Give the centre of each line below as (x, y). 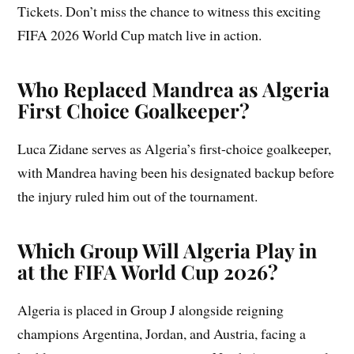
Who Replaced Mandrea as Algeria (174, 89)
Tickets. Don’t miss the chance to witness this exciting (169, 11)
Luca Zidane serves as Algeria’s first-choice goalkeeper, (175, 149)
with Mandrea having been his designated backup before (176, 173)
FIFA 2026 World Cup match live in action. (140, 35)
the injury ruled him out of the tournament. (138, 196)
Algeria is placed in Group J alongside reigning (151, 310)
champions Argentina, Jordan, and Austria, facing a (162, 334)
